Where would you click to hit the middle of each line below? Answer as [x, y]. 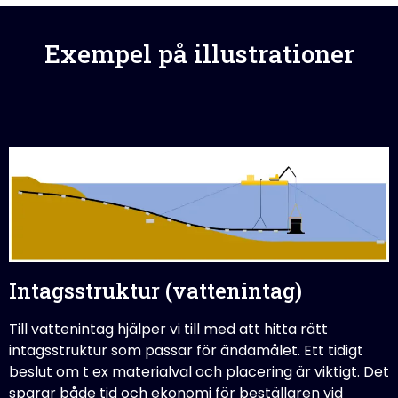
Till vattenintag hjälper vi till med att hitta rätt [168, 329]
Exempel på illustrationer [199, 53]
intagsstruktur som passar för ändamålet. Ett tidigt [186, 350]
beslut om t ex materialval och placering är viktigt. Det [199, 371]
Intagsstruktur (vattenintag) [155, 290]
